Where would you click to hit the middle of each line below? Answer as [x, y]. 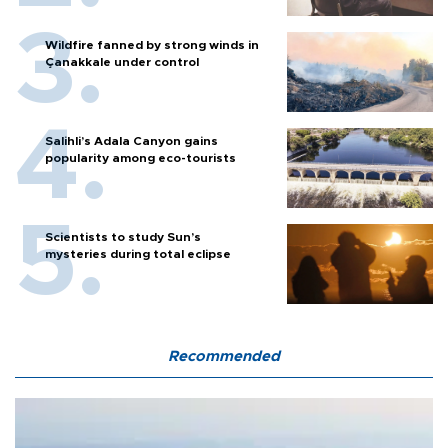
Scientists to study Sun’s [123, 237]
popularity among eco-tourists [140, 158]
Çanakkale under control [122, 62]
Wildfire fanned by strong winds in [152, 45]
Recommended [224, 357]
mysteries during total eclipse [138, 254]
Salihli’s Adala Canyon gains [131, 141]
